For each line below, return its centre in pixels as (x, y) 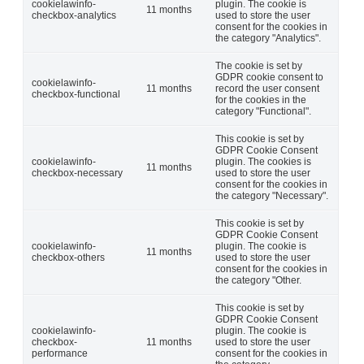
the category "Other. (258, 280)
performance (60, 353)
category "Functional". (263, 111)
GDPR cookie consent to (269, 77)
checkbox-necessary (77, 173)
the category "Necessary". (272, 195)
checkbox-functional (76, 94)
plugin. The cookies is (263, 161)
